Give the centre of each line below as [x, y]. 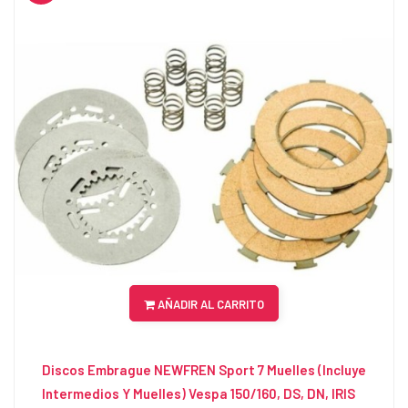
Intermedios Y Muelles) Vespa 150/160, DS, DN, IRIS [199, 394]
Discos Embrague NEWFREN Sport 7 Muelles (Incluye [204, 370]
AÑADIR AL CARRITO [209, 305]
